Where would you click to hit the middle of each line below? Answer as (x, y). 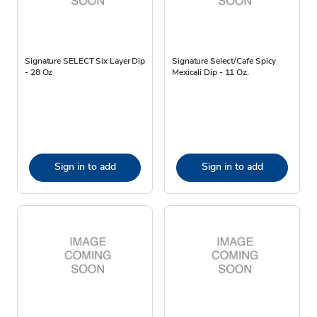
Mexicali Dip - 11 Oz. (211, 72)
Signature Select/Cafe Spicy (224, 60)
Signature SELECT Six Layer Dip (85, 60)
